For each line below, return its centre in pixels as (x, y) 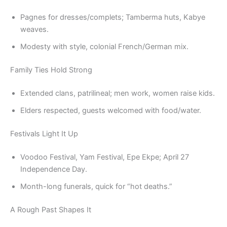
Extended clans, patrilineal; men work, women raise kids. (118, 93)
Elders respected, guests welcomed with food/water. (111, 111)
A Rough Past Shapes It (51, 210)
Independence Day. (54, 169)
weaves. (34, 30)
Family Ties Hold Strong (51, 70)
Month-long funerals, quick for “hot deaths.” (96, 186)
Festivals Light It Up (44, 134)
